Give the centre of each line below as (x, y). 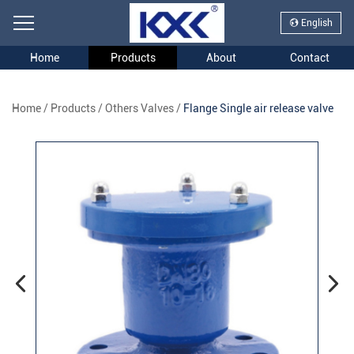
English (316, 23)
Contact (310, 58)
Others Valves (139, 109)
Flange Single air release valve (258, 109)
